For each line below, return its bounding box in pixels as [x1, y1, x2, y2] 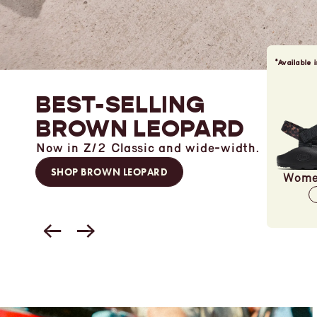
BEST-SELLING [35, 89, 205, 120]
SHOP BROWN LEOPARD [50, 165, 168, 178]
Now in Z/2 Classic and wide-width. [35, 141, 259, 156]
